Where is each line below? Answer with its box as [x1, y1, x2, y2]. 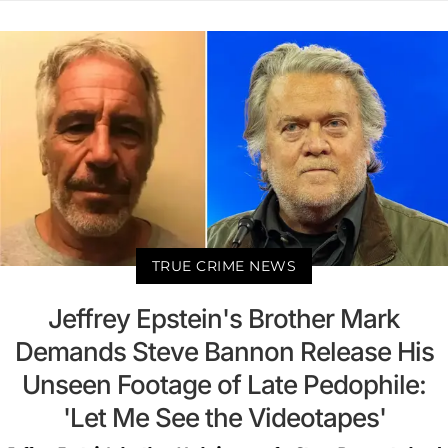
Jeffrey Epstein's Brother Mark [48, 302, 400, 334]
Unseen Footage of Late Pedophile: [22, 368, 426, 400]
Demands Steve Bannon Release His [14, 335, 434, 367]
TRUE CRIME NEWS [151, 256, 297, 275]
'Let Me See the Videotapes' [62, 401, 386, 433]
